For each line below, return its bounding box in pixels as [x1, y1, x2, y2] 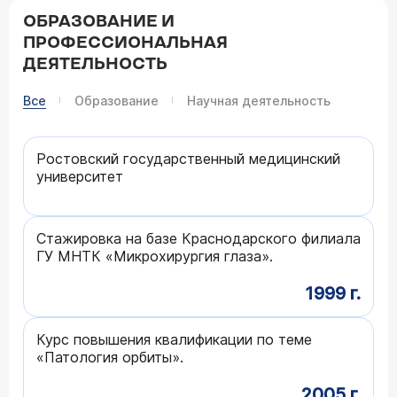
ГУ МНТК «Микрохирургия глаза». [36, 246, 273, 265]
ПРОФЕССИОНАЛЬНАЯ [23, 33, 228, 52]
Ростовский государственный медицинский [36, 149, 340, 167]
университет [36, 167, 123, 185]
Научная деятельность [187, 92, 331, 108]
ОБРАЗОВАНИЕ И [23, 12, 175, 31]
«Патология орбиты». [36, 347, 183, 366]
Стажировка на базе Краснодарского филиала [36, 229, 361, 247]
